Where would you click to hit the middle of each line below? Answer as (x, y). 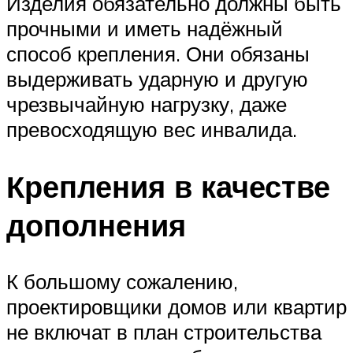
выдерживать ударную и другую (157, 78)
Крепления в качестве (168, 186)
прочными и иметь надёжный (145, 28)
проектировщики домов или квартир (176, 307)
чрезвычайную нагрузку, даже (147, 104)
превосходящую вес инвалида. (152, 129)
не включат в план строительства (164, 332)
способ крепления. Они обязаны (158, 53)
